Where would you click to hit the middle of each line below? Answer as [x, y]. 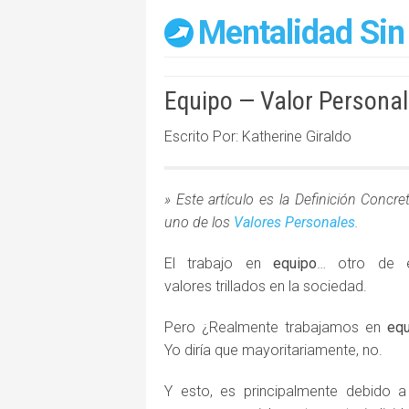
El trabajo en [219, 263]
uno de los [199, 222]
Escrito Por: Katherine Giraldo [258, 136]
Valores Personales [294, 222]
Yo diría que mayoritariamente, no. [273, 350]
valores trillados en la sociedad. [266, 286]
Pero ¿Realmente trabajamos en [276, 327]
